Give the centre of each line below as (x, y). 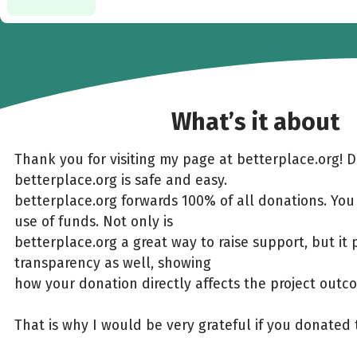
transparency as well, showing (112, 263)
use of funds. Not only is (93, 221)
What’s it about (255, 122)
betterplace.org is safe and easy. (120, 180)
